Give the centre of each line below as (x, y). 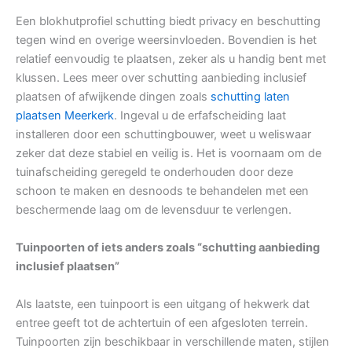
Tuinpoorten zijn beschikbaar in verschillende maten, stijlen (172, 342)
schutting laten (250, 97)
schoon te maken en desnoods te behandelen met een (162, 191)
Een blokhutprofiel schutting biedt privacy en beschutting (168, 22)
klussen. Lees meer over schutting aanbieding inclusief (161, 78)
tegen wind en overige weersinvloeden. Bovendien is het (166, 40)
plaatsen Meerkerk (65, 116)
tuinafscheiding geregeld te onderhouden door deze (154, 172)
